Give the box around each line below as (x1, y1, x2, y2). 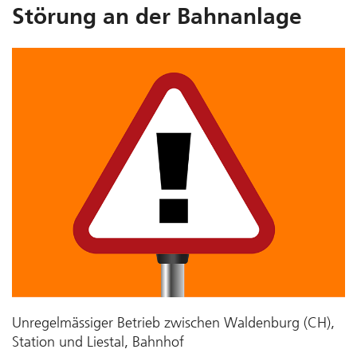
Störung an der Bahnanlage (12, 2, 302, 29)
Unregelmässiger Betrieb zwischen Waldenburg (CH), (12, 314, 335, 331)
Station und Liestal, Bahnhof (12, 333, 184, 351)
